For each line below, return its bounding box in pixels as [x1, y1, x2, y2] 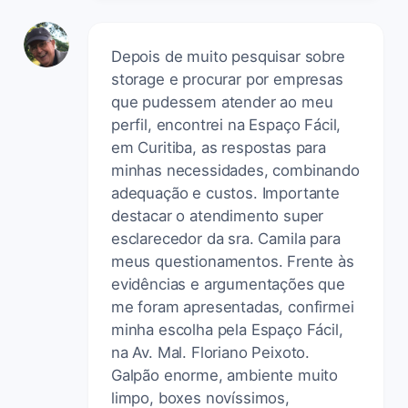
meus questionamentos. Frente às [111, 251, 354, 270]
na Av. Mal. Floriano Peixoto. [111, 342, 311, 362]
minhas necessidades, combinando [111, 160, 360, 179]
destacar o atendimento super [111, 206, 324, 225]
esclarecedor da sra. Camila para [111, 229, 341, 248]
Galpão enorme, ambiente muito [111, 365, 339, 384]
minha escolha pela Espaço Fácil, [111, 320, 343, 339]
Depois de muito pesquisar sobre [111, 46, 345, 66]
